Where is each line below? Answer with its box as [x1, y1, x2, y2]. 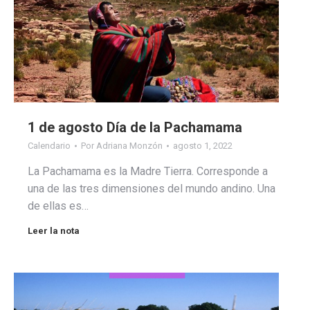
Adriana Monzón [96, 140, 163, 151]
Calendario [28, 140, 71, 151]
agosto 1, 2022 [173, 140, 232, 151]
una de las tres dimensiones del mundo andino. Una [28, 181, 275, 195]
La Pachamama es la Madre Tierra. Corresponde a [28, 164, 268, 178]
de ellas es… [28, 199, 89, 212]
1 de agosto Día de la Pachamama [28, 118, 242, 136]
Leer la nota [28, 225, 80, 236]
